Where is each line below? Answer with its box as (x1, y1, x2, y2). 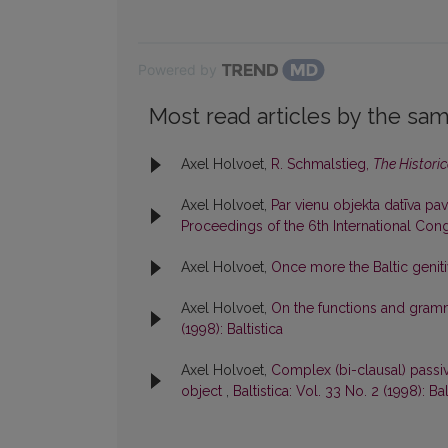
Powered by (138, 61, 217, 79)
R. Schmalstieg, (271, 156, 373, 173)
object (181, 383, 226, 400)
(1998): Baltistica (181, 321, 283, 338)
